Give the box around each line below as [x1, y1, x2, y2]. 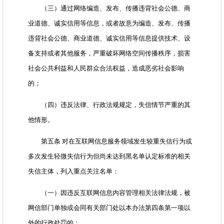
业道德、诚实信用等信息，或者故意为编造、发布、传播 [28, 19, 190, 27]
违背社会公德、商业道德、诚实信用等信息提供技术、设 [28, 34, 190, 42]
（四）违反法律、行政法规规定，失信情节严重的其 [28, 101, 190, 109]
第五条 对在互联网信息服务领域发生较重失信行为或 [28, 137, 192, 145]
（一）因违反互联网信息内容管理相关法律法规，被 [28, 189, 190, 197]
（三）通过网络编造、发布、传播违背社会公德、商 [28, 4, 190, 12]
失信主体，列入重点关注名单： [28, 167, 119, 175]
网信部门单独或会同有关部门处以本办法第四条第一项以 [28, 204, 190, 212]
